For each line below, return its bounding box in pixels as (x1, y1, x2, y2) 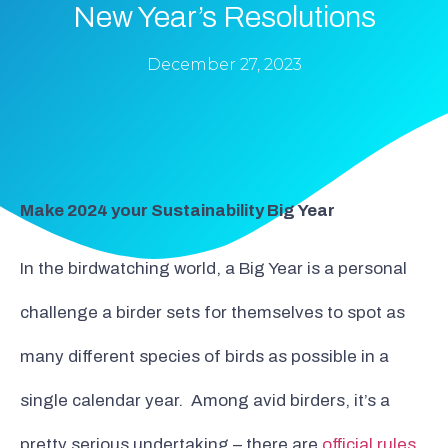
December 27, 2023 (146, 55, 302, 75)
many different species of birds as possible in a (20, 347, 389, 367)
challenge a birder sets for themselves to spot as (20, 303, 405, 323)
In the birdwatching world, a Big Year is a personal (20, 259, 407, 279)
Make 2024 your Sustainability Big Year (20, 200, 335, 220)
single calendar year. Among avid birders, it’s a (20, 391, 390, 411)
